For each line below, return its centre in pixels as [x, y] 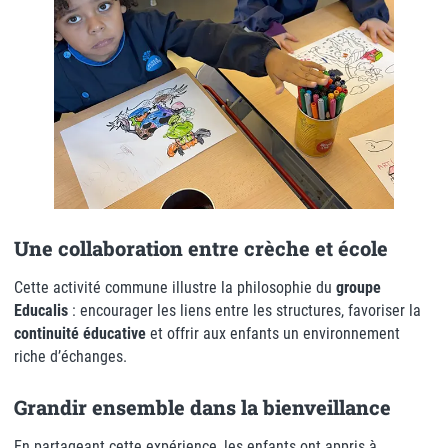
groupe [358, 287]
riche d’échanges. [70, 356]
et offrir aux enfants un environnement [273, 333]
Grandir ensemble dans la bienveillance [202, 406]
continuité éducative [80, 333]
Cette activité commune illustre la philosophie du [175, 287]
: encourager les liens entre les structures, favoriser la [244, 310]
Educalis [41, 310]
